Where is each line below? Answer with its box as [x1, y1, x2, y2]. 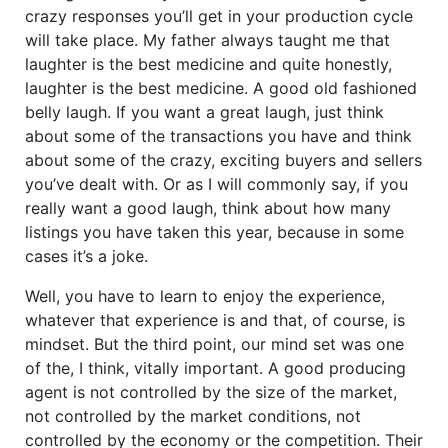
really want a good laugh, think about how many [25, 197, 391, 218]
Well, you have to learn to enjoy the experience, [25, 285, 385, 306]
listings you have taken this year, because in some [25, 221, 404, 242]
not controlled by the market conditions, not [25, 405, 361, 426]
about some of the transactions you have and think [25, 125, 412, 146]
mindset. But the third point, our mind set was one [25, 333, 404, 354]
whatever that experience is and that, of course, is [25, 309, 405, 330]
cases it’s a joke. [25, 245, 148, 266]
